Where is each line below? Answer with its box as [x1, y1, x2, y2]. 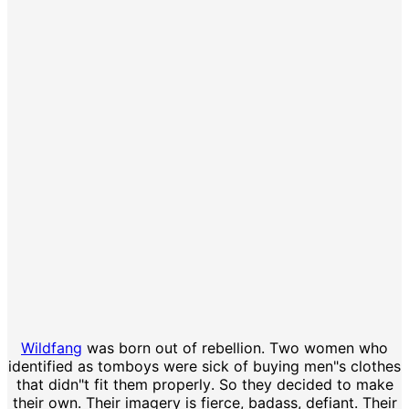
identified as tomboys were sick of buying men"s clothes [8, 356, 401, 375]
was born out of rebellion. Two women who [82, 338, 388, 357]
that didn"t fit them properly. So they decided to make [16, 374, 393, 393]
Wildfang [21, 338, 82, 357]
